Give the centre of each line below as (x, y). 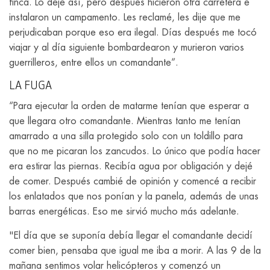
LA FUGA (30, 86)
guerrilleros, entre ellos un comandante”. (94, 63)
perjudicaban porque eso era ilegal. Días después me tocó (133, 33)
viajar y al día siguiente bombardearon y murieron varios (127, 48)
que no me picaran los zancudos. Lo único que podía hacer (135, 152)
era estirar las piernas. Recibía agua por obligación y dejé (131, 167)
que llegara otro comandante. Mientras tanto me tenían (125, 121)
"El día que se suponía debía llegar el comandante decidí (131, 235)
